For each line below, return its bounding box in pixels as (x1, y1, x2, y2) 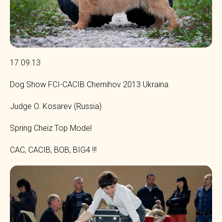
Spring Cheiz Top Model (10, 123, 92, 133)
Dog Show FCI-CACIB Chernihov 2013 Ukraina (10, 79, 168, 89)
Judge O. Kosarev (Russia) (10, 101, 102, 111)
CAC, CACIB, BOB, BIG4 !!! (10, 145, 97, 155)
